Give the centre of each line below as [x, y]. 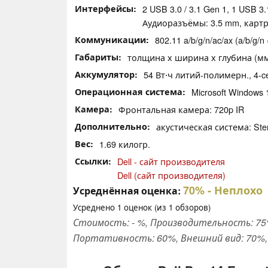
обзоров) [192, 207]
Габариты [97, 57]
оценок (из [145, 207]
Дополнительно [111, 126]
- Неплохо [234, 190]
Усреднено [95, 207]
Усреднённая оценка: [127, 190]
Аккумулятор [105, 74]
